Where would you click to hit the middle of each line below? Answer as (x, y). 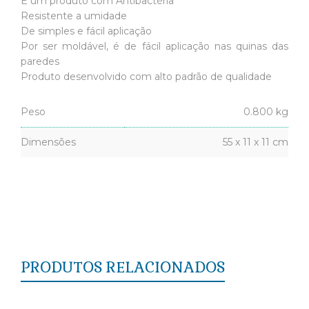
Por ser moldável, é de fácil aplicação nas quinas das (154, 46)
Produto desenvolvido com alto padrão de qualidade (146, 76)
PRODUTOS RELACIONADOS (123, 267)
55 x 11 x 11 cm (256, 142)
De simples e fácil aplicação (86, 31)
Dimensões (48, 142)
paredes (40, 61)
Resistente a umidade (74, 16)
